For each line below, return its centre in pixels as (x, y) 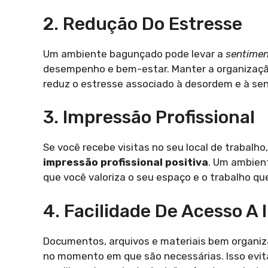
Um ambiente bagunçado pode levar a (134, 54)
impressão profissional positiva (126, 162)
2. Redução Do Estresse (143, 24)
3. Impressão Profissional (149, 118)
